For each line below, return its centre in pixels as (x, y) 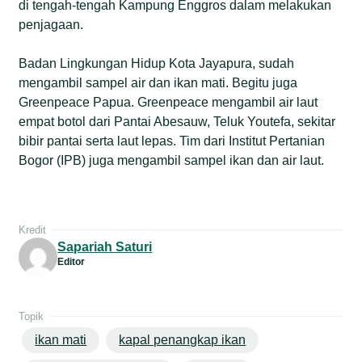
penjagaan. (51, 24)
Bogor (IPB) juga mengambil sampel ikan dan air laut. (172, 160)
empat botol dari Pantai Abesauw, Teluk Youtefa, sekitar (177, 121)
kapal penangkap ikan (183, 339)
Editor (72, 261)
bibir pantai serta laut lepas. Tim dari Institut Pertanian (172, 141)
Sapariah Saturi (105, 246)
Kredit (33, 229)
